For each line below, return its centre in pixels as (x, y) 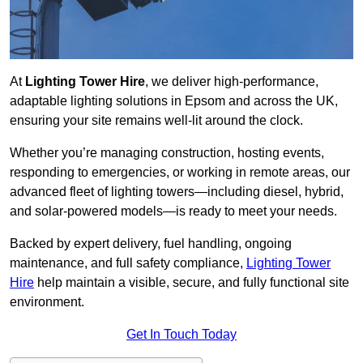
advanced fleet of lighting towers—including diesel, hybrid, (177, 192)
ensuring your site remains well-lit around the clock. (156, 121)
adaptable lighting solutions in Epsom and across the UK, (174, 101)
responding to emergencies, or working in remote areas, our (180, 173)
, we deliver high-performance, (232, 82)
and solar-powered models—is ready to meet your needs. (173, 211)
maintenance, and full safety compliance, (128, 263)
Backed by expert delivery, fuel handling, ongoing (151, 244)
